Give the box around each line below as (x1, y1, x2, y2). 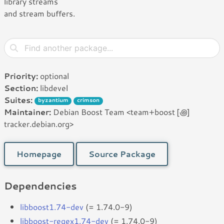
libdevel (38, 82, 68, 93)
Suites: (4, 94, 32, 105)
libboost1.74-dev (20, 201, 83, 212)
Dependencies (4, 178, 77, 192)
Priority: (4, 70, 38, 81)
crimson (77, 96, 100, 104)
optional (38, 70, 69, 81)
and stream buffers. (4, 7, 75, 19)
